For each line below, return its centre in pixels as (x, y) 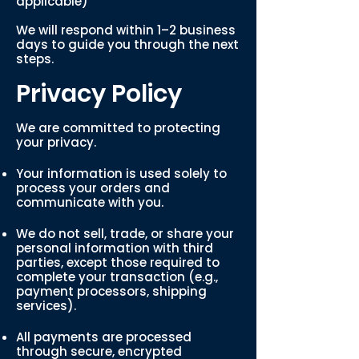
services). (46, 306)
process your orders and (93, 188)
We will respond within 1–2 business (126, 30)
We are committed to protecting (118, 128)
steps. (35, 59)
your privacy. (56, 142)
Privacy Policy (99, 94)
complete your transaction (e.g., (117, 277)
